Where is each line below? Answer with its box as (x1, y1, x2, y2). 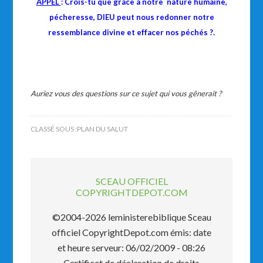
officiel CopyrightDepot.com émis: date (52, 227, 211, 238)
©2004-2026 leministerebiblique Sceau (52, 211, 211, 222)
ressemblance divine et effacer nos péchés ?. (48, 28, 215, 37)
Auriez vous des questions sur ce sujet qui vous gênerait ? (31, 89, 222, 98)
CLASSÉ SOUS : (31, 124, 77, 133)
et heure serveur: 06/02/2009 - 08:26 (58, 242, 205, 253)
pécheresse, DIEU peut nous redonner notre (49, 12, 214, 22)
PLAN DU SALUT (77, 124, 129, 133)
